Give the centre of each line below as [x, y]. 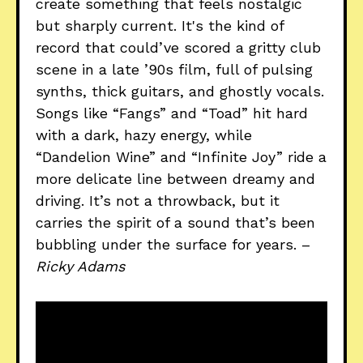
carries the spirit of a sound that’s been [175, 223]
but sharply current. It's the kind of [160, 26]
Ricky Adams [80, 267]
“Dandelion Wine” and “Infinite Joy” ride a [181, 157]
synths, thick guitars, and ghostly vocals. [180, 92]
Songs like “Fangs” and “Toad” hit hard [172, 113]
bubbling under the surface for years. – [173, 245]
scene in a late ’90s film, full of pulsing [174, 70]
